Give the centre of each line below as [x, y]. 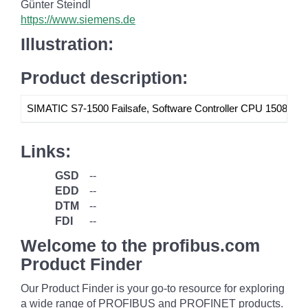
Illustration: [67, 44]
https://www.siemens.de [78, 20]
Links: [46, 151]
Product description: [104, 78]
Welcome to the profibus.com [140, 245]
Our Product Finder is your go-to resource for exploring [153, 288]
